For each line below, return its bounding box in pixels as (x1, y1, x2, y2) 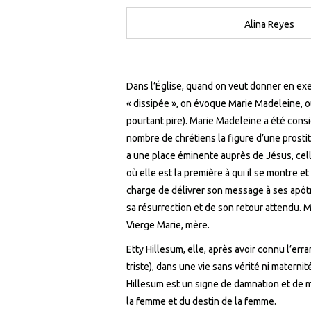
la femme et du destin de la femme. (126, 296, 276, 308)
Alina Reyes (244, 19, 294, 31)
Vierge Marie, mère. (126, 219, 210, 231)
